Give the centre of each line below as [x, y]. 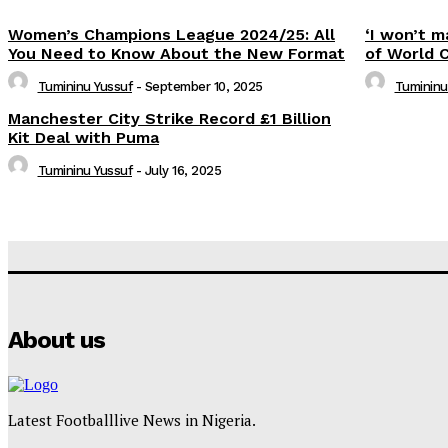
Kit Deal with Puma [83, 137]
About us [56, 339]
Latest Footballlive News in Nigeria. [132, 419]
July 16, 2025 [182, 170]
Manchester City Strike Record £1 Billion [169, 118]
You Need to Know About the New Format [176, 53]
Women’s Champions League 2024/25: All [171, 34]
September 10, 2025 [203, 86]
